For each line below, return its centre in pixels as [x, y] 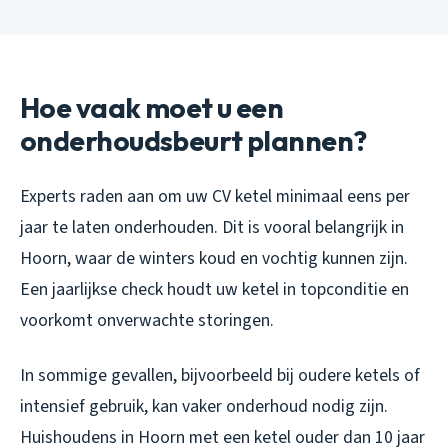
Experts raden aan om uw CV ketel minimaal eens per [215, 196]
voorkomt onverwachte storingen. [147, 320]
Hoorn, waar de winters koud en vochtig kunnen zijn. [214, 258]
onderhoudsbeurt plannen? [193, 140]
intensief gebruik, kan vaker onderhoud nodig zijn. [204, 406]
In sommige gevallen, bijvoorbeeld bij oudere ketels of [220, 375]
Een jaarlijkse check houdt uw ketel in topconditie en [214, 289]
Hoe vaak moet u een [152, 107]
